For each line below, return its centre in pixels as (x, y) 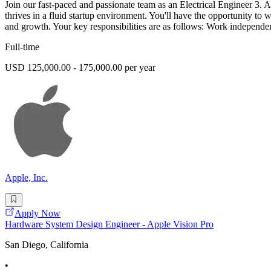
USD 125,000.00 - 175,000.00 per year (80, 68)
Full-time (22, 47)
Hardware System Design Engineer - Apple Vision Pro (109, 224)
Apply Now (38, 213)
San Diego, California (47, 244)
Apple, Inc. (26, 178)
